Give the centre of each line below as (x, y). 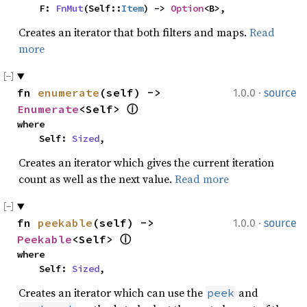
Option (187, 8)
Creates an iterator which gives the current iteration (146, 162)
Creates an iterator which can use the (112, 293)
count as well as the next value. (97, 179)
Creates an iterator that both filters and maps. (134, 32)
